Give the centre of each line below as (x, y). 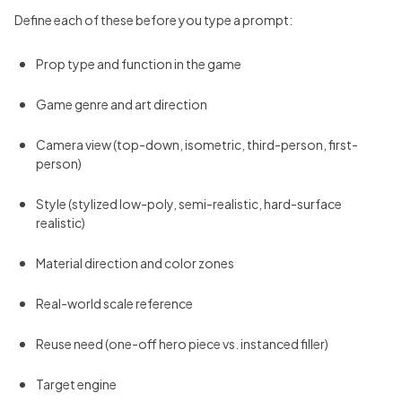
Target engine (76, 384)
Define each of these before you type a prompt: (153, 19)
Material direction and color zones (135, 262)
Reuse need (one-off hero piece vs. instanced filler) (182, 343)
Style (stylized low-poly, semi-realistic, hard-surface (189, 203)
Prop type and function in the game (139, 63)
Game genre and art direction (122, 104)
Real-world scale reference (114, 303)
